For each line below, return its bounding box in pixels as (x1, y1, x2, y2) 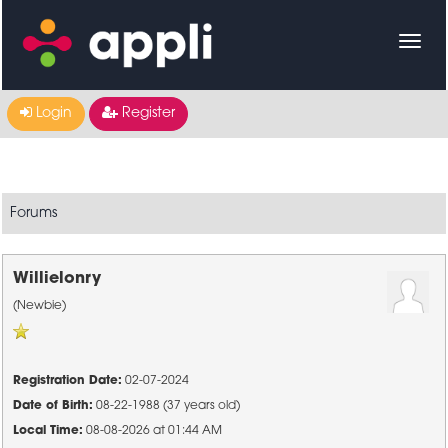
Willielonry (13, 271, 102, 287)
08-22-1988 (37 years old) (93, 400, 241, 412)
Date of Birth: (13, 400, 94, 412)
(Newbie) (13, 300, 67, 312)
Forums (10, 206, 58, 221)
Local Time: (13, 425, 84, 437)
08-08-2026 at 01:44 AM (83, 425, 223, 437)
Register (118, 106, 175, 121)
